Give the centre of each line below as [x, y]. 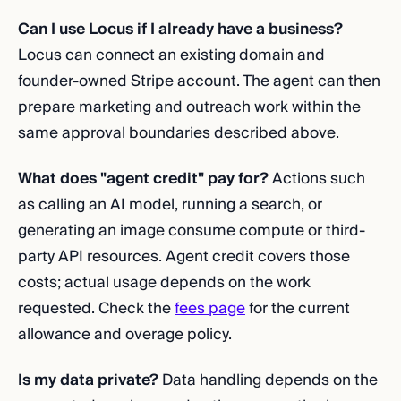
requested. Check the [96, 308]
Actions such [317, 179]
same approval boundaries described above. [179, 133]
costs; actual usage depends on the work [164, 282]
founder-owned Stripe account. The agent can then [199, 81]
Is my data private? [88, 380]
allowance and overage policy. [125, 334]
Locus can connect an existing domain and [171, 55]
